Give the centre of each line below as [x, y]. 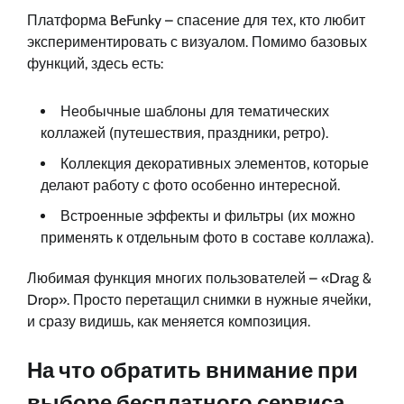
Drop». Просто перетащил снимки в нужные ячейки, [199, 300]
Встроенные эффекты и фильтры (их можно [208, 216]
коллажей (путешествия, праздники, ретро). [184, 133]
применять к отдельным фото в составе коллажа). [207, 238]
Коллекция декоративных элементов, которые [215, 164]
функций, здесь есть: [95, 64]
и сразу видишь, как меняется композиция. [169, 322]
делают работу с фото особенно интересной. [190, 186]
